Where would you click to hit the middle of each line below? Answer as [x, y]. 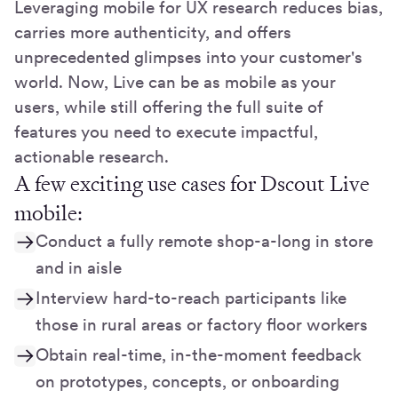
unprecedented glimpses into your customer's [188, 57]
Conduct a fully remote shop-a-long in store [204, 241]
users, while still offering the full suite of [169, 107]
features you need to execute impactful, [166, 131]
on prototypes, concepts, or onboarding [187, 381]
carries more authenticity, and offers [153, 32]
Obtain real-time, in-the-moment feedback [199, 354]
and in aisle [79, 267]
